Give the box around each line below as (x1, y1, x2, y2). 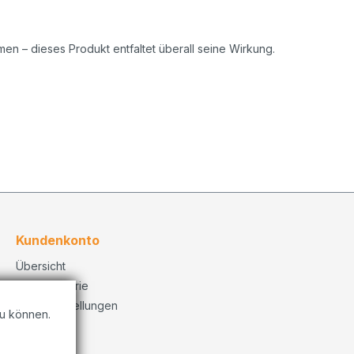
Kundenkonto (16, 232, 100, 248)
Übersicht (16, 258, 66, 273)
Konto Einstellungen (16, 298, 118, 312)
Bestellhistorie (16, 278, 88, 292)
